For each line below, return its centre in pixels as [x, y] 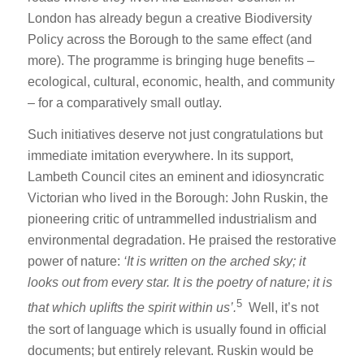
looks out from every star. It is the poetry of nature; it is [180, 283]
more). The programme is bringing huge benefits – [171, 60]
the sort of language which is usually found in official [177, 329]
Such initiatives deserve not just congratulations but [175, 135]
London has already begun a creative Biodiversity [169, 18]
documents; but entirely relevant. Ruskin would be [170, 350]
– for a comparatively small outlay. [124, 102]
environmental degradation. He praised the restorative [182, 240]
